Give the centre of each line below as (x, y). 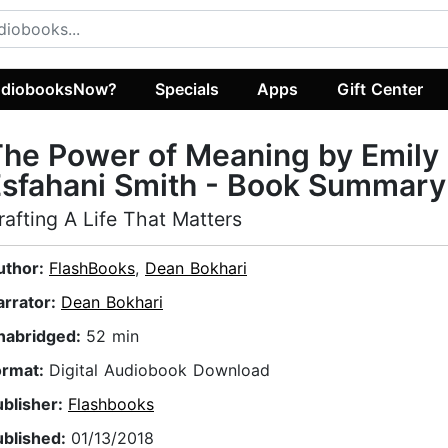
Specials (187, 88)
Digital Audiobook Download (159, 370)
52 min (112, 336)
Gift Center (379, 88)
